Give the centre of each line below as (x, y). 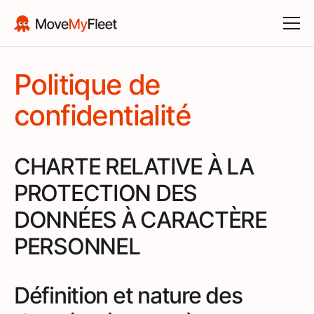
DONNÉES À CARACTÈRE (141, 219)
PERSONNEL (77, 246)
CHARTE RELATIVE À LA (134, 166)
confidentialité (102, 115)
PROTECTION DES (106, 193)
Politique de (87, 84)
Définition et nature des (128, 295)
